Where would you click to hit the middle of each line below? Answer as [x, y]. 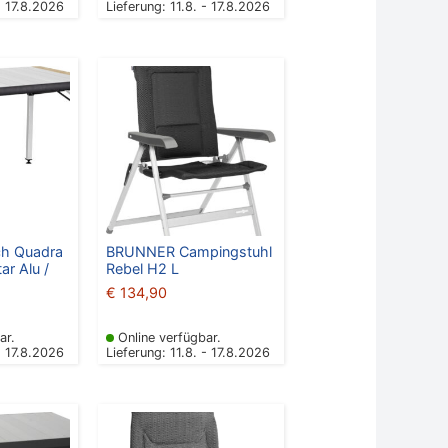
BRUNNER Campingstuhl [188, 251]
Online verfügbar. [169, 338]
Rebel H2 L [142, 268]
